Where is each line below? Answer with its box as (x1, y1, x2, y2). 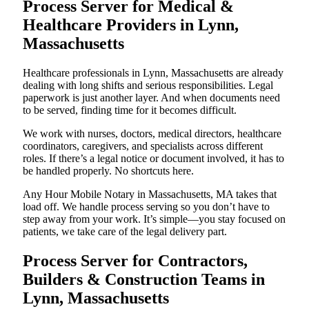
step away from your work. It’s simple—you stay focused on (23, 212, 286, 225)
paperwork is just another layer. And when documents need (23, 91, 280, 103)
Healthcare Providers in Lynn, (23, 16, 239, 34)
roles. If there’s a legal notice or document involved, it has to (23, 152, 284, 164)
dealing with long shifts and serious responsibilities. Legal (23, 79, 273, 91)
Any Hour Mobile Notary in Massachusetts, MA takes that (23, 188, 277, 200)
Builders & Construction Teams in (23, 270, 265, 288)
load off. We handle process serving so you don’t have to (23, 200, 270, 212)
